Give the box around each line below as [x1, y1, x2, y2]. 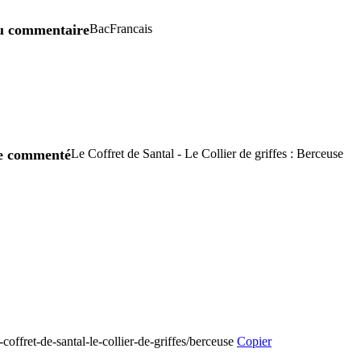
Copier [237, 334, 272, 349]
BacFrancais [89, 21, 152, 35]
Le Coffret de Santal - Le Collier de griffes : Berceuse [71, 146, 343, 160]
